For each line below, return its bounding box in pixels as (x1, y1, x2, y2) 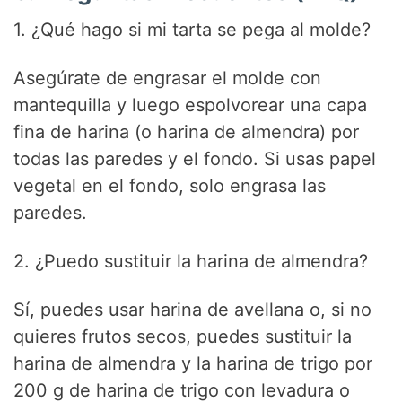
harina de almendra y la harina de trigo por (13, 352, 373, 374)
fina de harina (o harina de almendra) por (13, 120, 360, 143)
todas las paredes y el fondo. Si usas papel (13, 147, 377, 170)
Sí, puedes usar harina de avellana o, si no (13, 298, 372, 320)
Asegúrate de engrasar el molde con (13, 66, 322, 89)
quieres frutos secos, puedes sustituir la (13, 325, 353, 347)
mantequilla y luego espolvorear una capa (13, 93, 368, 116)
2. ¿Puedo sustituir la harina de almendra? (13, 249, 369, 272)
